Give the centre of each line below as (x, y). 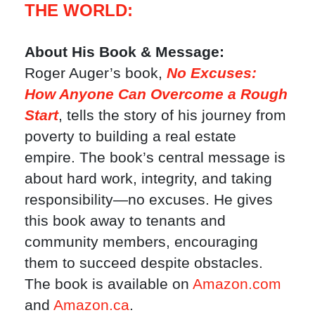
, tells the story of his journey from (172, 115)
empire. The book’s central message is (155, 157)
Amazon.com (237, 284)
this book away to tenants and (125, 221)
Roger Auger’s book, (96, 73)
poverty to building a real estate (130, 136)
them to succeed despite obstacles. (144, 263)
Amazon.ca (91, 305)
